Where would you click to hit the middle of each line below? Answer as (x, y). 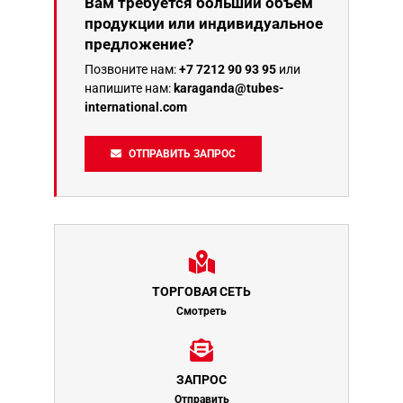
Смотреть (201, 312)
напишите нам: (129, 89)
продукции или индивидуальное (204, 24)
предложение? (139, 45)
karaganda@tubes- (229, 89)
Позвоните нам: (132, 70)
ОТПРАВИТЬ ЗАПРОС (183, 154)
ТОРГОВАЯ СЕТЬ (201, 292)
